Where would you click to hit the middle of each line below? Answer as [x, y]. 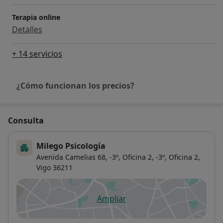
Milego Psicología [71, 146]
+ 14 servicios [37, 54]
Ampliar [111, 199]
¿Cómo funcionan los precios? [75, 86]
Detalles [27, 30]
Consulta [26, 121]
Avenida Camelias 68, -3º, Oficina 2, [95, 157]
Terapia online [36, 17]
